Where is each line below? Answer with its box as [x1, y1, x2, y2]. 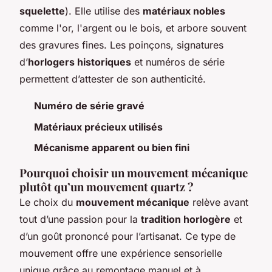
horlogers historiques [28, 56, 131, 69]
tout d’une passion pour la [19, 212, 141, 225]
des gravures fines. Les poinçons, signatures [19, 39, 223, 52]
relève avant [189, 195, 248, 208]
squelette [19, 5, 65, 18]
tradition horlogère [141, 212, 231, 225]
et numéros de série [131, 56, 225, 69]
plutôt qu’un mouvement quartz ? [19, 178, 194, 194]
